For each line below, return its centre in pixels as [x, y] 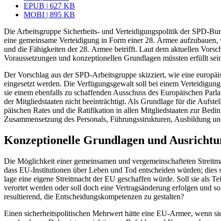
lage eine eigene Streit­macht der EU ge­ [64, 179]
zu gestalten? [163, 197]
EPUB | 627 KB [49, 6]
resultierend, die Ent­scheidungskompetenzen [73, 197]
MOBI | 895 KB [49, 15]
